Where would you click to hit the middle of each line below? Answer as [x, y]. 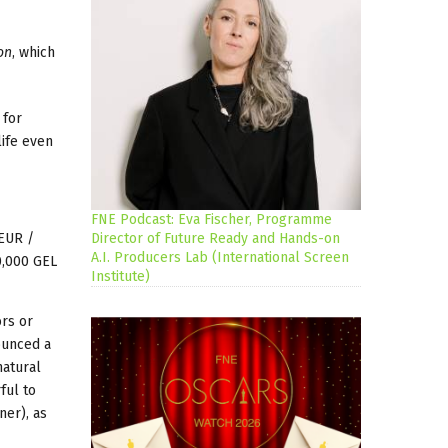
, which [33, 52]
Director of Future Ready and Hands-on [215, 239]
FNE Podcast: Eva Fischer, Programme [211, 220]
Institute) [120, 277]
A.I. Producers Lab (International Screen [220, 258]
